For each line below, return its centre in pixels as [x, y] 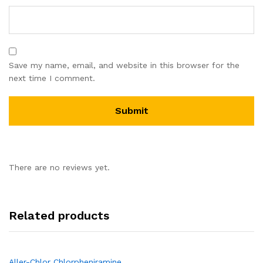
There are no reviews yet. [59, 167]
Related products [59, 215]
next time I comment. [52, 78]
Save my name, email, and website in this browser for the [124, 65]
